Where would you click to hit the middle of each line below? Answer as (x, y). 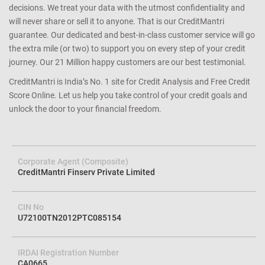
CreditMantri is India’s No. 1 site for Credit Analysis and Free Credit (130, 82)
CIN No (31, 207)
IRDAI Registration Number (68, 253)
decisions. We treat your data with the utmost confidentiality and (127, 8)
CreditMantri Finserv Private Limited (86, 172)
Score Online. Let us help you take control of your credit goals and (128, 96)
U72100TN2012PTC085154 (70, 218)
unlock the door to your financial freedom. (85, 109)
